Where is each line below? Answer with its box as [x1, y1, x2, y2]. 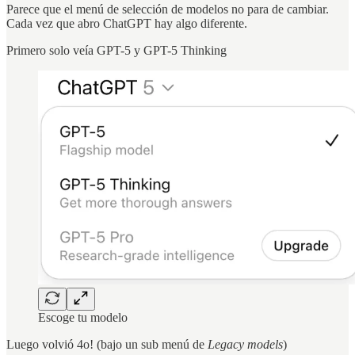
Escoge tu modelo [38, 310, 128, 324]
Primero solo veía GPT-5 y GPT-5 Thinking [6, 44, 227, 58]
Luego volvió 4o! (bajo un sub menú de [6, 337, 208, 351]
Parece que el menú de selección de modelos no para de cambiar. [6, 2, 329, 17]
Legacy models [208, 337, 283, 351]
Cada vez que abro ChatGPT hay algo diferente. [6, 17, 247, 31]
